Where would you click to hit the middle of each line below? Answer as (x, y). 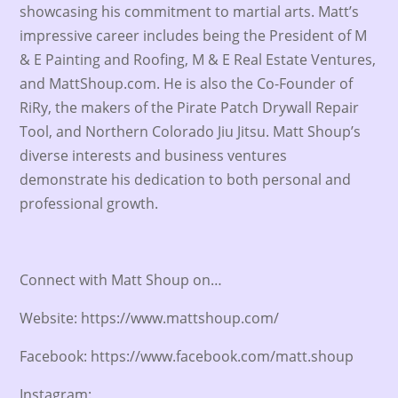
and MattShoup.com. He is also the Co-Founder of (187, 84)
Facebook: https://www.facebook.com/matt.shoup (187, 356)
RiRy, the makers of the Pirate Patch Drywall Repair (190, 107)
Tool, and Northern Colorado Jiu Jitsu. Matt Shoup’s (191, 131)
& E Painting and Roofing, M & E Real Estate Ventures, (198, 60)
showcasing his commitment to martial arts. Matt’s (190, 12)
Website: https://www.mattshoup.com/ (150, 318)
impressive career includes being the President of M (194, 36)
